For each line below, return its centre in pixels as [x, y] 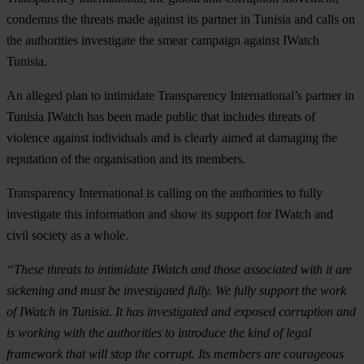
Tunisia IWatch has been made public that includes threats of [161, 116]
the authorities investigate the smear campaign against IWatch [163, 40]
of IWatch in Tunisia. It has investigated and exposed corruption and [181, 311]
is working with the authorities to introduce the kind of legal [159, 332]
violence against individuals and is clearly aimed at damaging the [172, 137]
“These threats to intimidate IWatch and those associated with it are [179, 269]
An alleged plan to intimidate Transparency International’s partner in [180, 95]
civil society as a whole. [67, 235]
